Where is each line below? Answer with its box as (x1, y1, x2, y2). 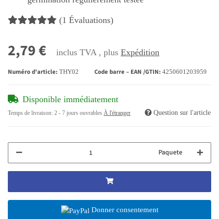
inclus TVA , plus (56, 47, 121, 58)
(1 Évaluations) (59, 15, 113, 25)
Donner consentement (91, 206, 158, 214)
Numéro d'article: (8, 67, 59, 77)
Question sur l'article (153, 109, 211, 117)
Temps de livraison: (8, 109, 54, 117)
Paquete (158, 148, 182, 158)
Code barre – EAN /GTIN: (94, 67, 161, 77)
